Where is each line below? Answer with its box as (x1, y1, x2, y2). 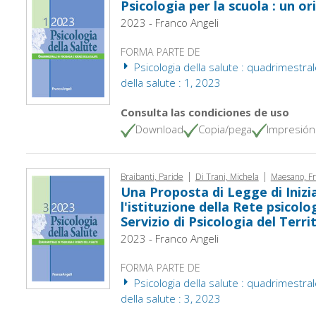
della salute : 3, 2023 (120, 291, 221, 305)
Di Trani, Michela (195, 170, 259, 183)
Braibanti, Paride (120, 170, 183, 183)
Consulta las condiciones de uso (120, 104, 289, 119)
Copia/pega (197, 121, 252, 136)
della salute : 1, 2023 (120, 75, 221, 90)
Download (135, 121, 183, 136)
